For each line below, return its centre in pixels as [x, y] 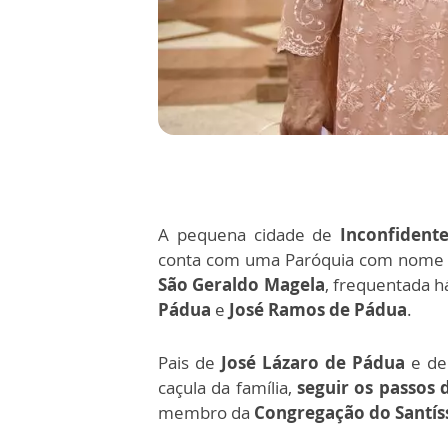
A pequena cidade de [245, 235]
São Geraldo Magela [241, 285]
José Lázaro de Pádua [310, 363]
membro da [206, 413]
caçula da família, [228, 388]
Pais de [186, 363]
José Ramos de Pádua [316, 310]
